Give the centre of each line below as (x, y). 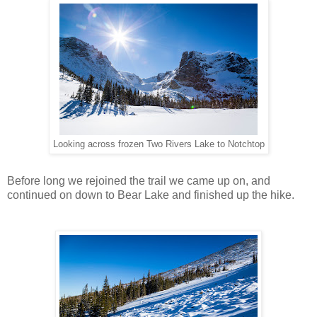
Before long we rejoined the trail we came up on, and (139, 180)
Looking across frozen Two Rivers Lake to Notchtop (158, 145)
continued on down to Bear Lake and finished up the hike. (151, 195)
